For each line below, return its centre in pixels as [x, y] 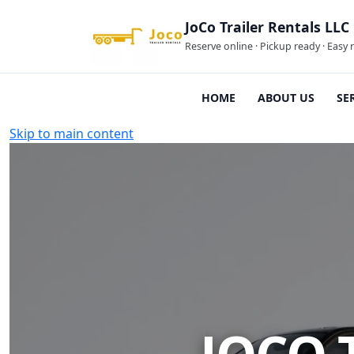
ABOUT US [286, 97]
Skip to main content [72, 134]
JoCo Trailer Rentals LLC [267, 26]
